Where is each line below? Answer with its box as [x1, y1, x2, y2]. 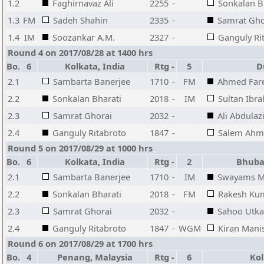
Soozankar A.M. [52, 31, 115, 43]
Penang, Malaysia [52, 251, 133, 263]
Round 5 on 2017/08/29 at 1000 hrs [8, 142, 153, 154]
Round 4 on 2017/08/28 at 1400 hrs [8, 47, 153, 58]
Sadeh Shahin [53, 14, 108, 26]
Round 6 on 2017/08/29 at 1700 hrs [8, 237, 153, 249]
